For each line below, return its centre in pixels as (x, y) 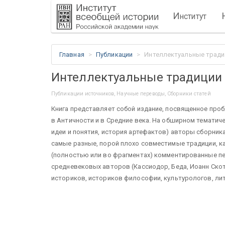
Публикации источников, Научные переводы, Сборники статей (131, 94)
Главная (72, 54)
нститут (193, 16)
